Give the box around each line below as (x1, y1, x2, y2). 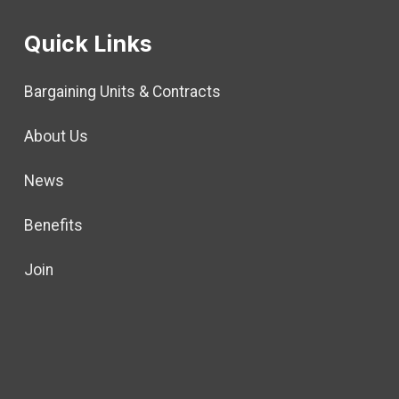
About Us (23, 126, 88, 145)
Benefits (23, 216, 83, 234)
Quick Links (23, 30, 152, 57)
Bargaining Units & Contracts (23, 82, 221, 101)
